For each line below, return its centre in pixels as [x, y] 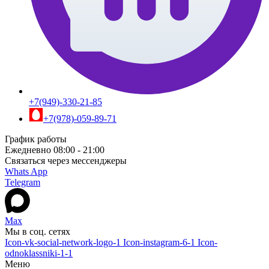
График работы [36, 139]
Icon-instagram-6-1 [159, 243]
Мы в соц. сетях [38, 232]
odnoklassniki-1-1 [39, 253]
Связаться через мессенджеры [66, 161]
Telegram [23, 183]
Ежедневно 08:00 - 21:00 [55, 150]
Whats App [26, 172]
